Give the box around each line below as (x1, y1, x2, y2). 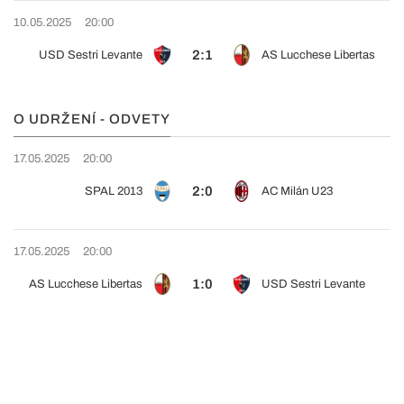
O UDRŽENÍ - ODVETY (14, 112, 170, 126)
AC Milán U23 (262, 185, 333, 197)
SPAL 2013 (85, 185, 142, 197)
